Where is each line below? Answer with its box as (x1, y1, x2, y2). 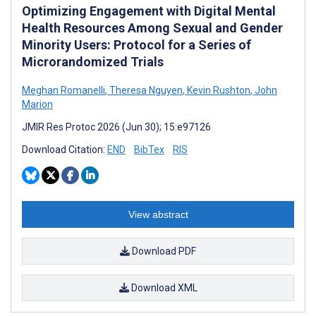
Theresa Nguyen (107, 84, 183, 96)
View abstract (128, 208, 188, 220)
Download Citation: (22, 143, 107, 155)
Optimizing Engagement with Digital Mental (22, 3, 276, 18)
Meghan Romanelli (22, 84, 105, 96)
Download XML (128, 281, 197, 293)
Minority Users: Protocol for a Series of (22, 37, 251, 52)
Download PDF (130, 245, 196, 257)
